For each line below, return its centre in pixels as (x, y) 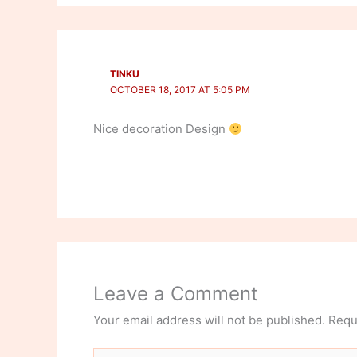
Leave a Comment (176, 293)
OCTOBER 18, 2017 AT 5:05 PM (180, 90)
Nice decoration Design (161, 129)
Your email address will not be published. (209, 320)
